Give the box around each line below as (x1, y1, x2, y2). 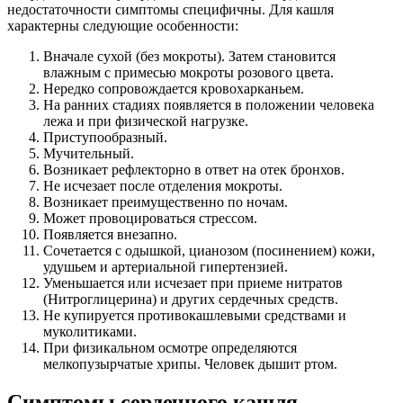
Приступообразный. (43, 129, 167, 145)
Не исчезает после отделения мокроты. (43, 177, 282, 193)
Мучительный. (43, 145, 134, 161)
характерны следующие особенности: (7, 17, 238, 33)
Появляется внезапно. (43, 226, 177, 242)
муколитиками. (43, 323, 137, 339)
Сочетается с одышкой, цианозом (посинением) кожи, (43, 242, 375, 258)
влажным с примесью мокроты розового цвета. (43, 64, 334, 80)
